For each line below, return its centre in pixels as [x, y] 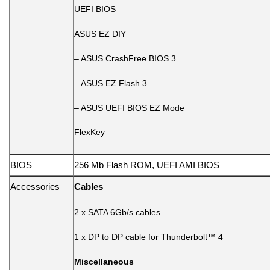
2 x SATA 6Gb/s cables [117, 212]
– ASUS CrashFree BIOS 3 [125, 58]
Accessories [35, 187]
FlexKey [89, 132]
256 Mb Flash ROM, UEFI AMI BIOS [147, 165]
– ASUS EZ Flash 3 [111, 83]
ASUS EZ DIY [100, 34]
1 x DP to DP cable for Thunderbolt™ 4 [149, 237]
